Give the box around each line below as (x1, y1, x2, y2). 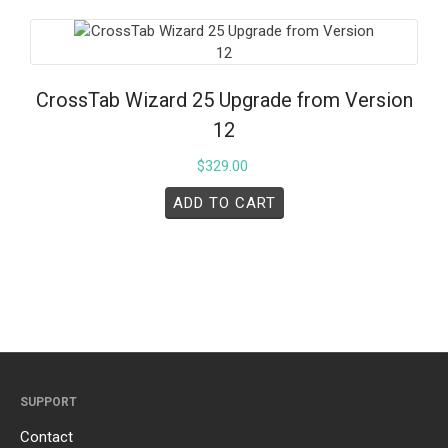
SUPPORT (20, 394, 77, 409)
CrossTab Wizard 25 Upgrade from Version (35, 87, 413, 112)
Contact (20, 427, 73, 446)
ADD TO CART (172, 193, 276, 212)
